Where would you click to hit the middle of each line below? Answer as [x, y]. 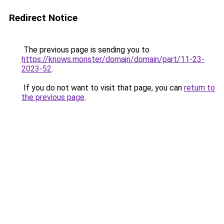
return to [199, 88]
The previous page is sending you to [85, 50]
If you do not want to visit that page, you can [103, 88]
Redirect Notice [43, 18]
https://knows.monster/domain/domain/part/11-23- [113, 59]
